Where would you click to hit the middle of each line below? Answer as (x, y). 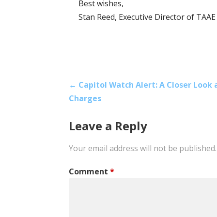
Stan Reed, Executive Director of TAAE (147, 17)
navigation (95, 109)
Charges (85, 98)
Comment (89, 171)
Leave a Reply (108, 125)
